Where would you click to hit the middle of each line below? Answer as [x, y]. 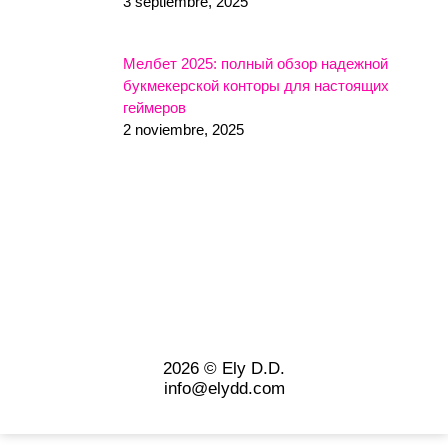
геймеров [154, 107]
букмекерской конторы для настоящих [256, 85]
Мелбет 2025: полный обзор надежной [255, 63]
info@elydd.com [224, 388]
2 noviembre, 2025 [183, 129]
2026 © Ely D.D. [224, 368]
